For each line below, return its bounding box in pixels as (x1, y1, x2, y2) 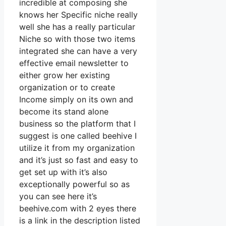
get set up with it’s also (19, 167, 107, 178)
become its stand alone (19, 106, 108, 117)
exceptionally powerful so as (19, 179, 130, 190)
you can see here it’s (19, 191, 97, 202)
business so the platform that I (19, 119, 136, 129)
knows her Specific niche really (19, 10, 138, 20)
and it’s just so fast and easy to (19, 155, 138, 165)
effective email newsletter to (19, 58, 129, 69)
